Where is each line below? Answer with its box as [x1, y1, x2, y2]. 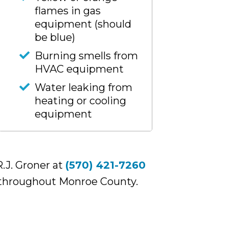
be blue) [35, 31, 75, 43]
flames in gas [35, 5, 101, 17]
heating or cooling [35, 95, 126, 107]
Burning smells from [35, 50, 138, 62]
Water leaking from [35, 81, 132, 94]
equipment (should [35, 18, 131, 30]
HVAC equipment [35, 63, 124, 75]
